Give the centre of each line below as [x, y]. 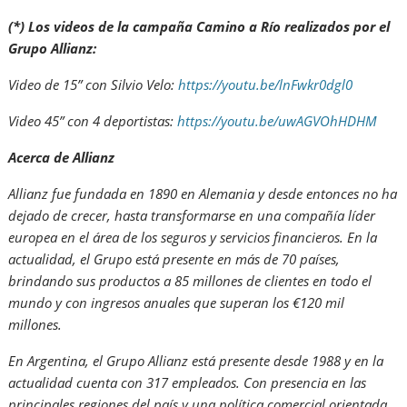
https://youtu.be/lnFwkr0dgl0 [266, 84]
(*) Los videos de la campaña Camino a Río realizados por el [199, 26]
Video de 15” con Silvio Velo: [94, 84]
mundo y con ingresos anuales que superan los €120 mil [177, 302]
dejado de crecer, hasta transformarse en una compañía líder [192, 215]
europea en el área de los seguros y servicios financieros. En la [193, 237]
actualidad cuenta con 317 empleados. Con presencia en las [188, 382]
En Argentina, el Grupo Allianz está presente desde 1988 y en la [196, 360]
